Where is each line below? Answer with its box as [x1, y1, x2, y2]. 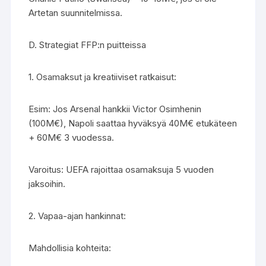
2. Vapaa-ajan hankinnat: [28, 210, 126, 221]
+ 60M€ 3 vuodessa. [28, 132, 115, 143]
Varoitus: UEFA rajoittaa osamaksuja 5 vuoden [28, 164, 214, 175]
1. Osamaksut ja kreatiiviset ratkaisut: [28, 71, 177, 83]
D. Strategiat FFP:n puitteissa [28, 39, 147, 50]
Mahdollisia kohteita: [28, 242, 112, 254]
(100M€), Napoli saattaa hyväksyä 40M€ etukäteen [28, 118, 237, 129]
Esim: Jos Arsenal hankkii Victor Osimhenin [28, 103, 202, 115]
